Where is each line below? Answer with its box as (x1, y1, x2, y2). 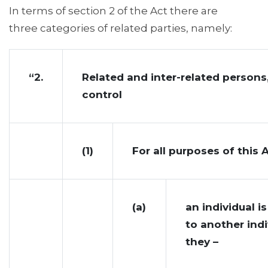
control (82, 89, 122, 101)
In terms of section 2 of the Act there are (9, 5, 218, 17)
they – (185, 236, 218, 248)
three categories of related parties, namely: (9, 22, 232, 35)
